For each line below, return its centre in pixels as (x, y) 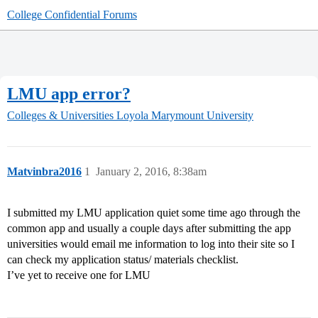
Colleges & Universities (60, 116)
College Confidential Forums (72, 15)
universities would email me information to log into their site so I (151, 244)
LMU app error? (69, 93)
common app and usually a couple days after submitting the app (149, 229)
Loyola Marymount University (185, 116)
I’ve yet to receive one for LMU (79, 275)
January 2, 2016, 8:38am (151, 172)
